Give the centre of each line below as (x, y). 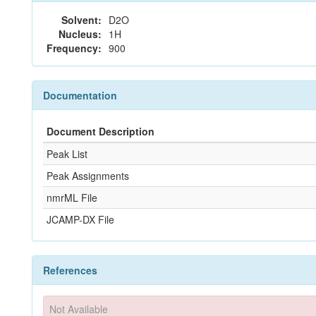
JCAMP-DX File (80, 219)
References (70, 270)
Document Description (101, 131)
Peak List (67, 154)
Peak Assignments (88, 176)
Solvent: (81, 20)
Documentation (80, 95)
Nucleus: (80, 34)
